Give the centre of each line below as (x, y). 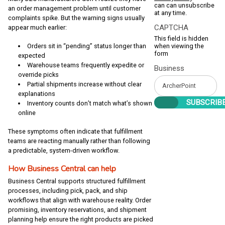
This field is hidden (182, 38)
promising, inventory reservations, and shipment (77, 210)
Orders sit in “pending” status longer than (86, 46)
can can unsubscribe (185, 5)
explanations (37, 94)
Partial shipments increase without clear (84, 84)
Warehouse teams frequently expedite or (85, 65)
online (27, 113)
